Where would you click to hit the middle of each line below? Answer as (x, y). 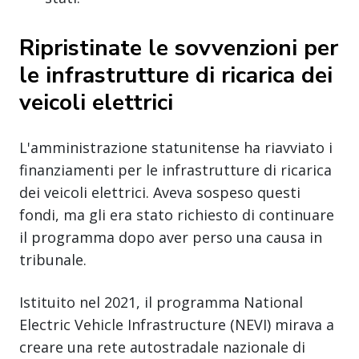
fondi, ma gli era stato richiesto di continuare (177, 214)
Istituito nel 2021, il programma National (161, 302)
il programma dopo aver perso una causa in (171, 237)
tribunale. (53, 259)
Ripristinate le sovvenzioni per (179, 48)
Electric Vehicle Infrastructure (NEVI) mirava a (177, 324)
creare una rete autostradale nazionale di (162, 347)
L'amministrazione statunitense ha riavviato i (176, 147)
